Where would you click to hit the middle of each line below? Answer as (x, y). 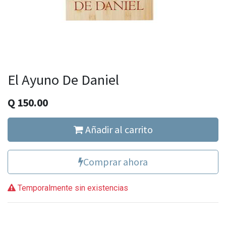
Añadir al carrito (118, 129)
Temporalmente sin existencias (72, 188)
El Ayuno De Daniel (63, 80)
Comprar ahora (116, 162)
